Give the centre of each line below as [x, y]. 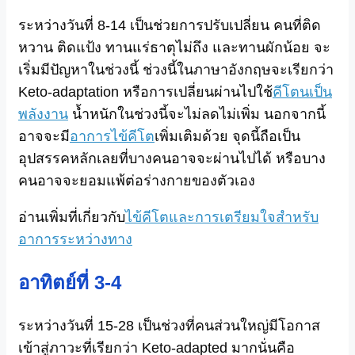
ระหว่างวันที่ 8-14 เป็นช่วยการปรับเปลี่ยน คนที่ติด [170, 25]
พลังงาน [43, 114]
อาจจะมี [44, 136]
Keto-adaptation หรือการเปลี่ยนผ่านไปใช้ [145, 92]
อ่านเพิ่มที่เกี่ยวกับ [72, 217]
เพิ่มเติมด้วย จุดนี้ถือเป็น [227, 136]
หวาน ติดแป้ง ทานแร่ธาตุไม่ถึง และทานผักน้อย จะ [174, 47]
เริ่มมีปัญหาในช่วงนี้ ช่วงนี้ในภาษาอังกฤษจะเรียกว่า [176, 69]
